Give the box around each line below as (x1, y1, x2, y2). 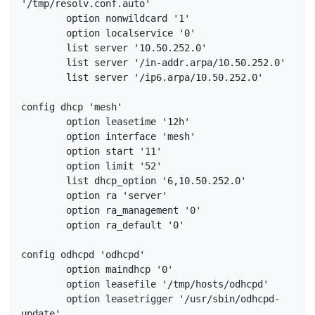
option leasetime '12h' (21, 116, 66, 128)
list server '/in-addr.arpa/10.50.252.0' (21, 57, 66, 69)
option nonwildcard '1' (21, 13, 66, 25)
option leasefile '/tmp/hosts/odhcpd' (21, 278, 66, 290)
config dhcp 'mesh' (21, 101, 263, 113)
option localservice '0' (21, 27, 66, 39)
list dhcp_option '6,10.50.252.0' (21, 175, 66, 187)
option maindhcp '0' (21, 264, 66, 276)
